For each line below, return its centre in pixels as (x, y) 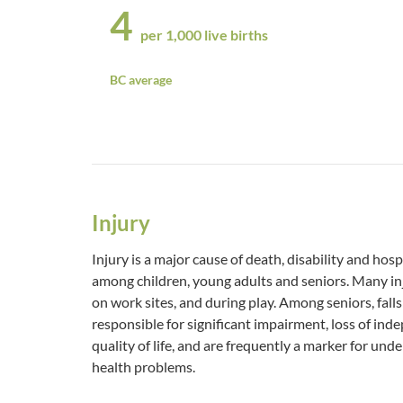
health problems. (143, 366)
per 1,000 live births (204, 34)
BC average (141, 79)
